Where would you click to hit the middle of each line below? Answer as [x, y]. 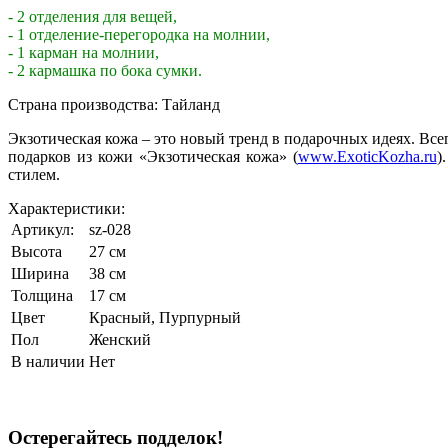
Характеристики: [66, 208]
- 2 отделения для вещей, [92, 16]
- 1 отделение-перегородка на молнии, [139, 34]
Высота [36, 251]
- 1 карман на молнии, [83, 52]
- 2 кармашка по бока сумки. [105, 70]
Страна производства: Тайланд [114, 104]
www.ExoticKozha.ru [367, 156]
